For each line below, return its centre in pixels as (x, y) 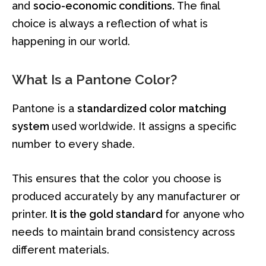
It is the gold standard (108, 214)
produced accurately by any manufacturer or (126, 196)
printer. (31, 214)
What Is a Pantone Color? (94, 79)
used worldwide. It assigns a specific (144, 126)
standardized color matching (152, 108)
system (32, 126)
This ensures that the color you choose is (117, 178)
